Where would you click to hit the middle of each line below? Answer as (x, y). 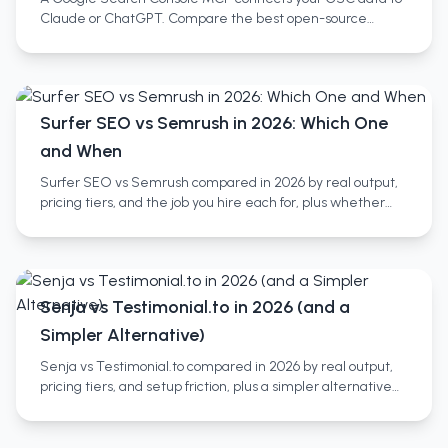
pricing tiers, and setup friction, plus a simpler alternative (216, 386)
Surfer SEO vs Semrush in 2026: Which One (214, 123)
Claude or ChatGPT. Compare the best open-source (203, 18)
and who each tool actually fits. (134, 406)
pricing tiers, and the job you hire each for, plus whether (212, 202)
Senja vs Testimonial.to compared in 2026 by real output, (216, 366)
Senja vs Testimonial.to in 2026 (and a (195, 307)
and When (81, 151)
